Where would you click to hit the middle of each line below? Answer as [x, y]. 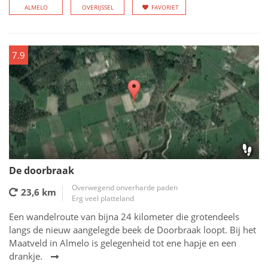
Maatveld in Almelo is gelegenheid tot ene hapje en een [123, 243]
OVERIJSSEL [98, 7]
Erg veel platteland [103, 198]
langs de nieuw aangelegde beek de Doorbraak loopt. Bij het [133, 230]
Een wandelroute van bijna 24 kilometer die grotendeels [124, 217]
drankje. [26, 256]
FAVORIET [165, 7]
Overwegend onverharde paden [125, 188]
